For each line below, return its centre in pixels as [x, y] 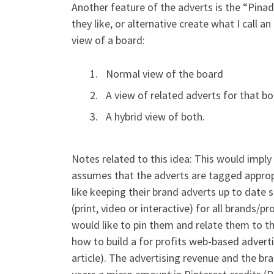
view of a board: [108, 40]
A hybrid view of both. [155, 116]
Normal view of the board [165, 73]
